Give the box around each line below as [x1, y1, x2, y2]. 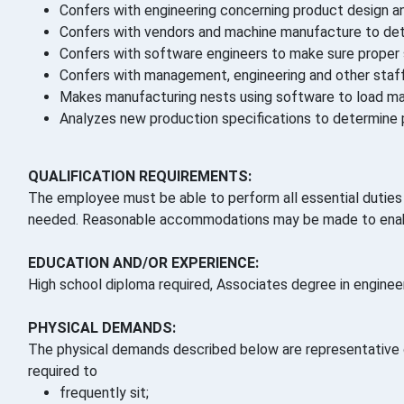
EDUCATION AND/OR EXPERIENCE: [28, 254, 259, 272]
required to [28, 363, 97, 381]
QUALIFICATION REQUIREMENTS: [28, 168, 252, 186]
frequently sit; [60, 384, 149, 402]
